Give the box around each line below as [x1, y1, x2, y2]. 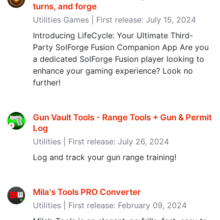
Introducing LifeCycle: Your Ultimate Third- [33, 30, 193, 40]
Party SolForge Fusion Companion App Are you [33, 42, 209, 52]
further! [33, 78, 60, 87]
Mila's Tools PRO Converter [33, 187, 141, 197]
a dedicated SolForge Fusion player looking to [33, 54, 204, 64]
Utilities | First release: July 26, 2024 [33, 137, 169, 146]
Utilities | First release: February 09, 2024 [33, 200, 187, 210]
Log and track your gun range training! [33, 152, 176, 162]
